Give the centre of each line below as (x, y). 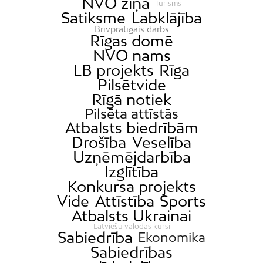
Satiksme (94, 18)
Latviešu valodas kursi (131, 227)
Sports (183, 201)
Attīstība (124, 201)
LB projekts (113, 70)
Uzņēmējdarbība (131, 157)
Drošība (99, 143)
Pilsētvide (131, 85)
